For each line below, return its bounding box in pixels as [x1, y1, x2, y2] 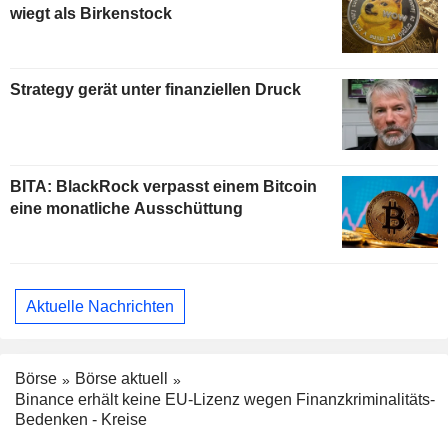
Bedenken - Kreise [15, 411, 147, 429]
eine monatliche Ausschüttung [10, 200, 243, 218]
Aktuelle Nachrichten [26, 297, 174, 315]
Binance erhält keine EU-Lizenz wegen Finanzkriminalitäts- [15, 391, 435, 409]
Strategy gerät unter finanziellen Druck [10, 80, 301, 98]
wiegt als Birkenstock [10, 4, 172, 22]
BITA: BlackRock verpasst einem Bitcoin [10, 178, 317, 196]
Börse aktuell [75, 370, 168, 388]
